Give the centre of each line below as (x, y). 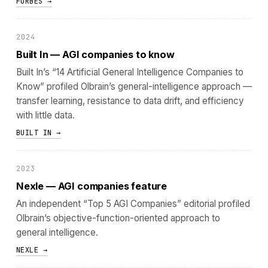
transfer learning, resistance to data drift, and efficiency (130, 101)
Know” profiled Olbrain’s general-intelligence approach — (134, 86)
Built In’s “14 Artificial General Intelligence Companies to (130, 72)
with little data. (45, 115)
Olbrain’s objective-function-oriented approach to (118, 218)
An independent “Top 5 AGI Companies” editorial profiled (133, 203)
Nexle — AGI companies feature (92, 186)
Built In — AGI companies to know (95, 55)
